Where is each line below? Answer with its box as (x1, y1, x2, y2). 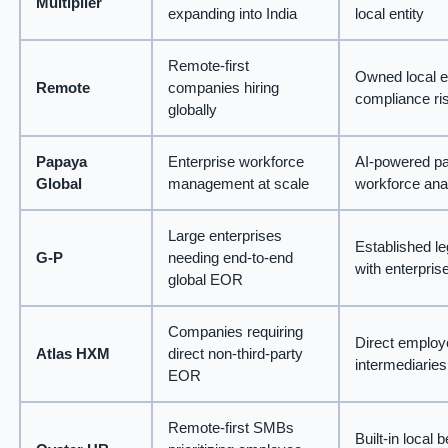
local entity (354, 5, 424, 23)
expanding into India (167, 5, 297, 23)
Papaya (35, 153, 87, 171)
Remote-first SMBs (167, 419, 294, 437)
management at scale (167, 175, 309, 193)
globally (167, 101, 217, 119)
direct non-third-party (167, 345, 303, 363)
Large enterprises (167, 227, 282, 245)
